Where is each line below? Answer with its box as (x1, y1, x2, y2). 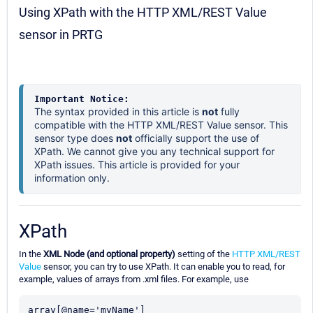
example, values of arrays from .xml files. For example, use (19, 274, 249, 285)
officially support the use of (132, 132, 259, 145)
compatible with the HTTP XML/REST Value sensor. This (34, 119, 288, 131)
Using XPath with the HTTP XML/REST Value (19, 5, 267, 20)
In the (19, 249, 43, 260)
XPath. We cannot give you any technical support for (34, 145, 275, 158)
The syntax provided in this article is (34, 105, 202, 118)
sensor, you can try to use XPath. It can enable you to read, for (41, 261, 285, 272)
